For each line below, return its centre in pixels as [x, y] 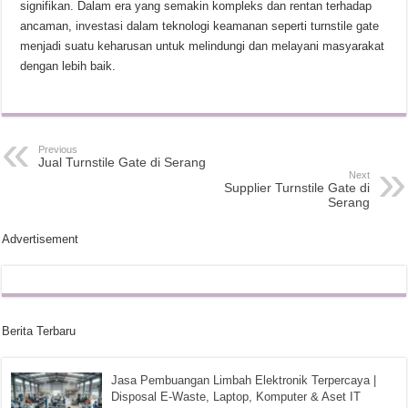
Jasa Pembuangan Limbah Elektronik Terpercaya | [244, 380]
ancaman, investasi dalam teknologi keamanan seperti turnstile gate [200, 26]
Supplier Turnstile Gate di [296, 188]
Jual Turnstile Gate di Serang [122, 162]
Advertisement [41, 239]
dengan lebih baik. [68, 66]
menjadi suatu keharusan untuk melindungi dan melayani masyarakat [203, 46]
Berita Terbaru [39, 331]
